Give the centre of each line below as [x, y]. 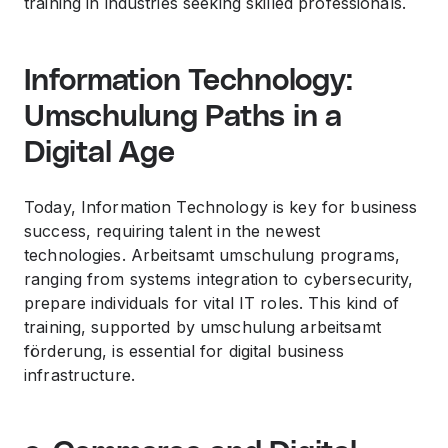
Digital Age [99, 153]
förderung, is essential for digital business [184, 351]
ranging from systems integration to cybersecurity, [219, 279]
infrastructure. [79, 375]
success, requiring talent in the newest [172, 231]
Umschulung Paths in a [183, 117]
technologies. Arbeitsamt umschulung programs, [212, 255]
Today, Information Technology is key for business [221, 207]
